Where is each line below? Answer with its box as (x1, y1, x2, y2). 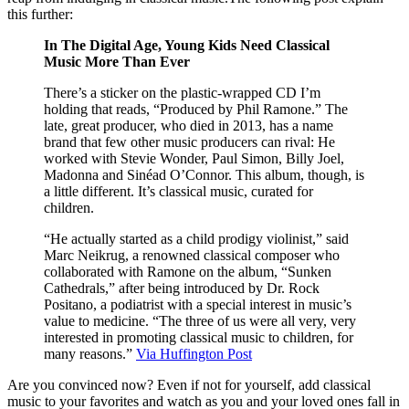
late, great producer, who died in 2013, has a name (44, 117, 333, 133)
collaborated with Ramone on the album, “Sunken (44, 263, 331, 279)
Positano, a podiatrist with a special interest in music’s (44, 296, 351, 312)
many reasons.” (44, 345, 136, 362)
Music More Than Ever (44, 53, 190, 69)
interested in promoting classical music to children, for (44, 329, 353, 345)
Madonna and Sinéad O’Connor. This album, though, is (44, 166, 364, 183)
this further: (7, 5, 73, 22)
